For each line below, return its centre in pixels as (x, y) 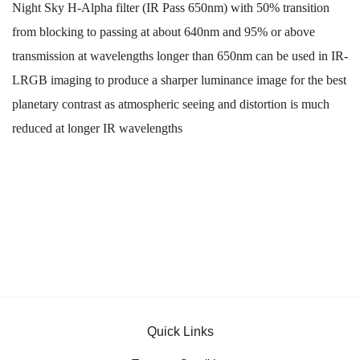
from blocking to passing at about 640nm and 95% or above (164, 32)
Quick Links (180, 332)
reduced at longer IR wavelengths (97, 129)
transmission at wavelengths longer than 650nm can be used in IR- (180, 56)
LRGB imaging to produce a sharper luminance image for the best (179, 80)
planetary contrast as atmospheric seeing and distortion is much (171, 104)
